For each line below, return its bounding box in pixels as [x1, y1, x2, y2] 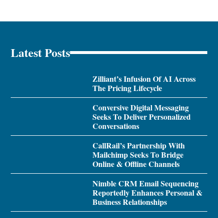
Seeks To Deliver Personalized [92, 111, 191, 123]
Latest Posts [11, 44, 71, 61]
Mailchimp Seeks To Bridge [92, 149, 183, 161]
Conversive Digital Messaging [92, 102, 189, 113]
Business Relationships [92, 196, 167, 208]
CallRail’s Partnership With [92, 140, 185, 151]
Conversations [92, 120, 139, 132]
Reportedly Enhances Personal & [92, 187, 202, 199]
